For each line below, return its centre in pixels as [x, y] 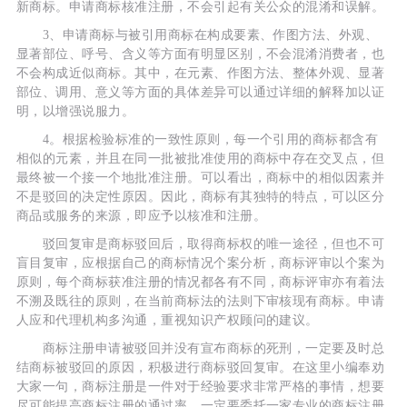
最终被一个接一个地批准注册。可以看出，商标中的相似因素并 [200, 177]
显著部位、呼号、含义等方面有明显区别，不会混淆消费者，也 [200, 54]
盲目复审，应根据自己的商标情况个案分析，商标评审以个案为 [200, 263]
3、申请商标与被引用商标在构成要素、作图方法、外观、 [197, 35]
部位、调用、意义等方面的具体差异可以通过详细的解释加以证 [200, 92]
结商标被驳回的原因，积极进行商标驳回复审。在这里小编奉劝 [200, 367]
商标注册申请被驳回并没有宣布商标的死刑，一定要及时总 [200, 348]
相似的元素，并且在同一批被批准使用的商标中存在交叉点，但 [200, 158]
